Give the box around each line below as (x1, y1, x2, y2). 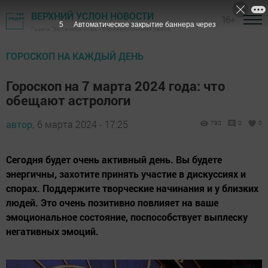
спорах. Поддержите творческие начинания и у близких (6, 182, 258, 194)
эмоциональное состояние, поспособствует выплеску (6, 211, 248, 223)
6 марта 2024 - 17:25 (37, 118, 128, 130)
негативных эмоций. (6, 225, 99, 237)
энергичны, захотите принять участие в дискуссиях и (6, 167, 246, 180)
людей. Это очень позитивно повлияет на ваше (6, 196, 218, 209)
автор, (6, 118, 34, 130)
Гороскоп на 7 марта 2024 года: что (6, 77, 225, 95)
